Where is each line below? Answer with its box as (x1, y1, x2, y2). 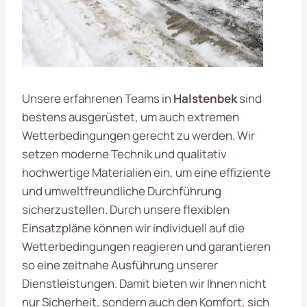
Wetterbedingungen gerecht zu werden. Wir (22, 127, 255, 143)
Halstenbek (173, 90, 237, 106)
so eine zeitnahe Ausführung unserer (22, 256, 218, 273)
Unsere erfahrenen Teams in (22, 90, 173, 106)
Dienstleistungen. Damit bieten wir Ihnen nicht (22, 275, 267, 291)
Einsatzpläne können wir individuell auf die (22, 219, 245, 236)
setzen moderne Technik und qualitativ (22, 145, 227, 162)
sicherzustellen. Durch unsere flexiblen (22, 201, 230, 217)
